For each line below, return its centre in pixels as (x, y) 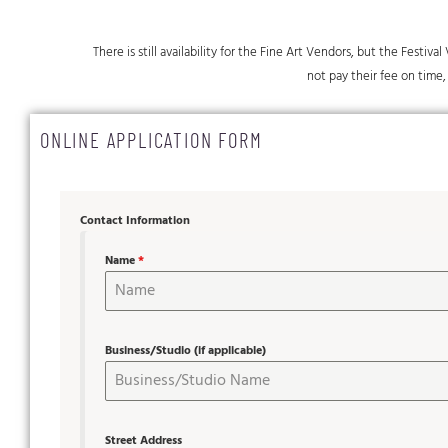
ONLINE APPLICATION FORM (151, 140)
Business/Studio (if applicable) (185, 351)
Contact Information (135, 221)
